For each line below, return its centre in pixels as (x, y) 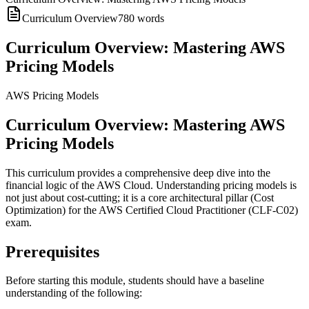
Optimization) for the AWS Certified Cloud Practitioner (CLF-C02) (152, 210)
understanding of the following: (74, 293)
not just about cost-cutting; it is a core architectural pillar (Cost (140, 197)
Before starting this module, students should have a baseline (135, 281)
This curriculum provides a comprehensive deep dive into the (138, 172)
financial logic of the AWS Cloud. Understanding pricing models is (151, 185)
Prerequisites (52, 251)
